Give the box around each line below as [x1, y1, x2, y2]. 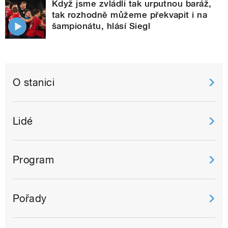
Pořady [13, 192, 47, 205]
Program [13, 153, 54, 166]
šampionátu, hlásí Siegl [52, 20, 151, 31]
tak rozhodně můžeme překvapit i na [52, 9, 208, 20]
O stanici [13, 76, 55, 89]
